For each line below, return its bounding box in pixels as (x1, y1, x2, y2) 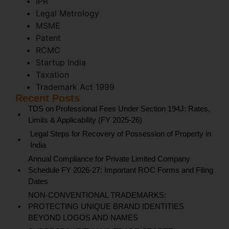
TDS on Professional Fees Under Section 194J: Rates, (28, 104, 210, 113)
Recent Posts (15, 93, 80, 104)
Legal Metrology (36, 8, 99, 19)
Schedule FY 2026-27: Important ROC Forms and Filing (28, 166, 213, 175)
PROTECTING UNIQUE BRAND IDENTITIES (28, 202, 184, 211)
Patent (36, 33, 61, 43)
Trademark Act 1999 (36, 82, 114, 93)
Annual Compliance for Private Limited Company (28, 154, 190, 164)
